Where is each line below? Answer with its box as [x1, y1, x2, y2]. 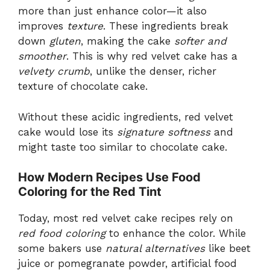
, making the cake [81, 35, 174, 48]
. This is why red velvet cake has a [66, 50, 237, 63]
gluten [49, 35, 81, 48]
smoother [18, 50, 66, 63]
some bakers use [18, 242, 105, 255]
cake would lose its [18, 125, 117, 138]
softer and [174, 35, 227, 48]
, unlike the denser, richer [90, 65, 216, 78]
